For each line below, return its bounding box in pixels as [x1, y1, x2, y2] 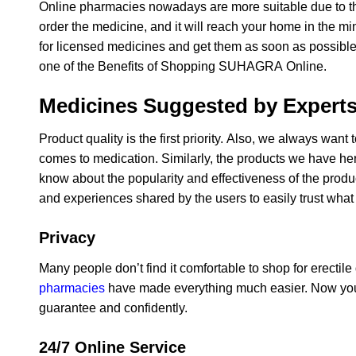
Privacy [39, 229, 95, 247]
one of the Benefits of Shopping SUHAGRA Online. [39, 59, 327, 73]
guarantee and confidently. [39, 301, 188, 315]
